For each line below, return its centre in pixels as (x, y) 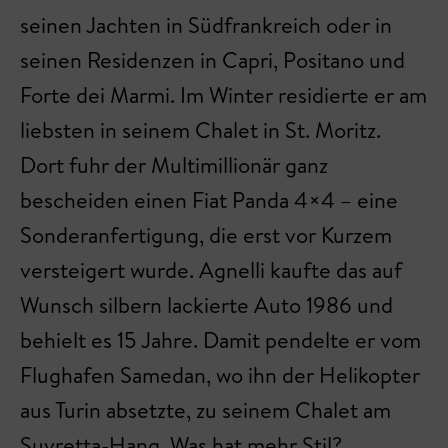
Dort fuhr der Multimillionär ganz (174, 165)
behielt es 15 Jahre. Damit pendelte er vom (220, 340)
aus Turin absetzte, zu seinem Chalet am (205, 410)
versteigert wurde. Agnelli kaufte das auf (211, 270)
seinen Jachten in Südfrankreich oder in (206, 25)
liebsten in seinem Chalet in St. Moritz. (200, 130)
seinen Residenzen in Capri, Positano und (212, 60)
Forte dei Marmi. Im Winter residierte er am (223, 95)
